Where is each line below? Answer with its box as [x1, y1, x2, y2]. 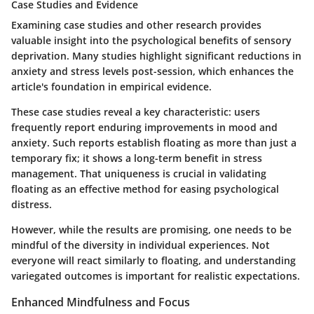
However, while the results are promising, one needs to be [11, 223, 292, 237]
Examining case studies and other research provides [11, 18, 261, 32]
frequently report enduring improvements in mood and [11, 121, 278, 135]
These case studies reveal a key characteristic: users [11, 105, 260, 119]
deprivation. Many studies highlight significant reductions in [11, 49, 301, 63]
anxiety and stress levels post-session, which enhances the [11, 64, 294, 78]
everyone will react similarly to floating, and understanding [11, 254, 296, 268]
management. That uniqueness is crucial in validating [11, 167, 266, 181]
